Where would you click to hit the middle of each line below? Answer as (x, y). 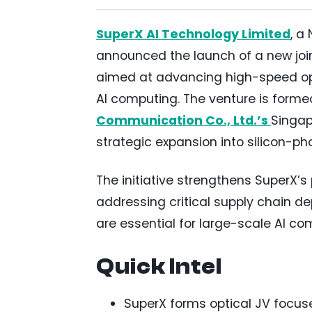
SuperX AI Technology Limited (193, 34)
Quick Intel (159, 266)
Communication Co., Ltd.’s (184, 120)
